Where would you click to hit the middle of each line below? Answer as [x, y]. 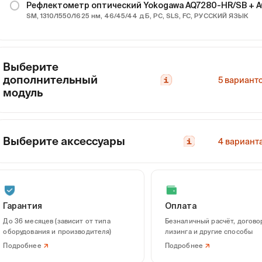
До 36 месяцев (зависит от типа [57, 221]
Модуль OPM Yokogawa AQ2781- [191, 227]
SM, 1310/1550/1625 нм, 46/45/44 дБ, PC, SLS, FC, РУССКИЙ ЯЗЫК [137, 15]
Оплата [180, 206]
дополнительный [51, 80]
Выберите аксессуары [64, 141]
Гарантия [23, 206]
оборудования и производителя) [57, 231]
